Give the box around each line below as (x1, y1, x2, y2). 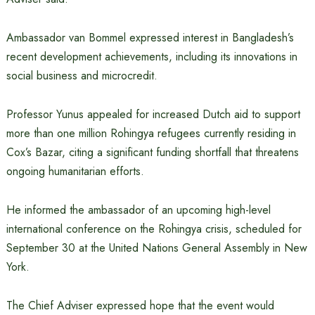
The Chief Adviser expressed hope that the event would (6, 297, 274, 314)
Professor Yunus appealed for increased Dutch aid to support (6, 105, 300, 122)
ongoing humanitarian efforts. (6, 162, 144, 179)
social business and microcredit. (6, 67, 157, 84)
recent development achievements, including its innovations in (6, 48, 297, 65)
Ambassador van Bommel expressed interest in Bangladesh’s (6, 29, 294, 46)
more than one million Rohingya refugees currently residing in (6, 124, 296, 141)
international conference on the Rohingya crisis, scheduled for (6, 220, 302, 237)
